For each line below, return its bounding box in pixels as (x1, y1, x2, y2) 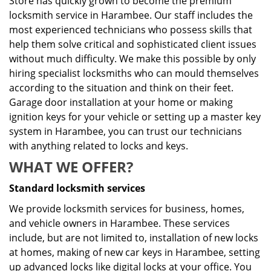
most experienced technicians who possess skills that (9, 23, 252, 36)
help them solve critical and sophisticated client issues (9, 38, 256, 51)
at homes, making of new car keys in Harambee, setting (9, 246, 260, 259)
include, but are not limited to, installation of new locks (9, 231, 258, 244)
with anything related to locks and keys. (9, 139, 188, 152)
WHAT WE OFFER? (9, 157, 133, 177)
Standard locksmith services (9, 181, 145, 195)
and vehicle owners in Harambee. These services (9, 217, 230, 230)
